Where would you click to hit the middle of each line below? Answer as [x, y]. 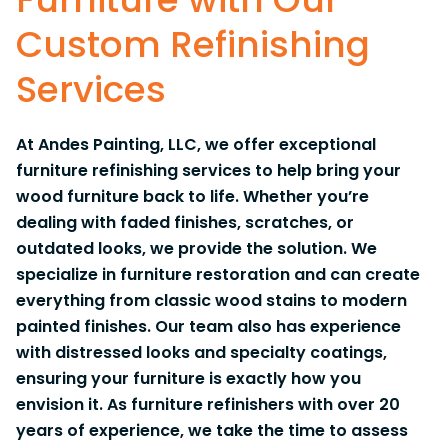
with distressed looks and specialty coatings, [201, 353]
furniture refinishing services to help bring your [208, 171]
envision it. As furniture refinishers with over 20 [208, 405]
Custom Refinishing [193, 45]
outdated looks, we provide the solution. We [196, 249]
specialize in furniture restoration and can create [218, 275]
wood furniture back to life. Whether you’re [192, 197]
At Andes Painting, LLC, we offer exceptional [196, 145]
